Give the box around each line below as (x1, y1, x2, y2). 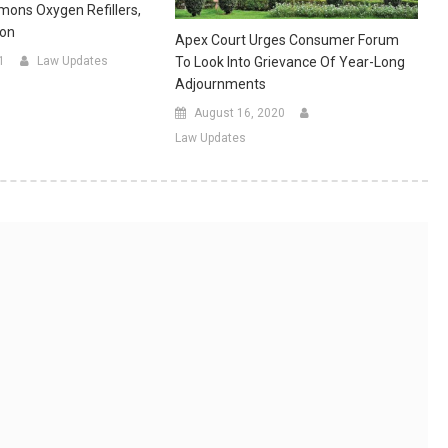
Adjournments (174, 76, 266, 93)
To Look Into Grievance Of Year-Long (174, 54, 405, 71)
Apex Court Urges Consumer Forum (174, 32, 399, 49)
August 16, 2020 (193, 106, 285, 121)
